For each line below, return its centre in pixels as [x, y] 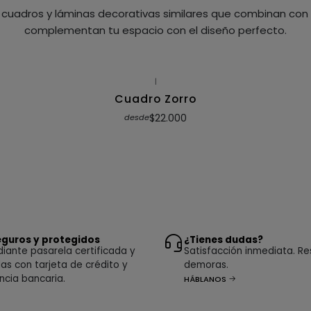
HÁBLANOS [205, 279]
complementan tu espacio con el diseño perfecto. [155, 31]
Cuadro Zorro [155, 99]
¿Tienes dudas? [224, 239]
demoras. [207, 264]
